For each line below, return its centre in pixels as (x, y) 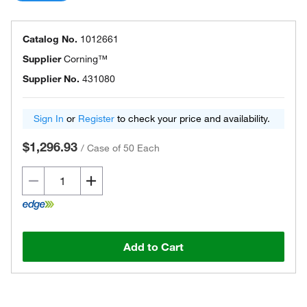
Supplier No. (51, 79)
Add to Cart (153, 247)
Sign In (49, 119)
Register (96, 119)
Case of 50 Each (123, 148)
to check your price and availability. (192, 119)
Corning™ (86, 59)
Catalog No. (50, 39)
